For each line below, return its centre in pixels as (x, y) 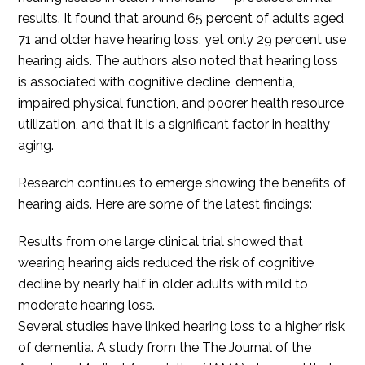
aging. (36, 146)
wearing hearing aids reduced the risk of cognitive (166, 263)
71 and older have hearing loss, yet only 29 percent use (182, 40)
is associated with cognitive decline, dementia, (157, 82)
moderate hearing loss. (87, 306)
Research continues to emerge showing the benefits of (182, 183)
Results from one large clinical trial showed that (161, 242)
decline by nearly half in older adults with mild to (163, 284)
